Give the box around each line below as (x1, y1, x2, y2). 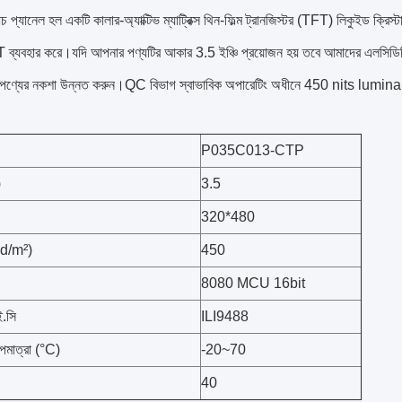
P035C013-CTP (201, 143, 304, 158)
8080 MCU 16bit (201, 275, 305, 291)
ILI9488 (201, 309, 249, 324)
